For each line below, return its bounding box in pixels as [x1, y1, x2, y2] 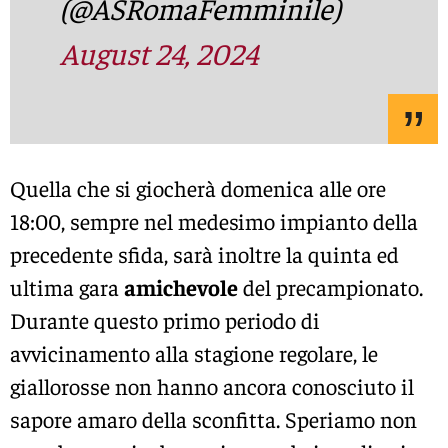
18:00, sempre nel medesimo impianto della [10, 206, 418, 235]
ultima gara [10, 272, 124, 301]
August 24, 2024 [60, 34, 258, 73]
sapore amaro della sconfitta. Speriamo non [10, 404, 417, 433]
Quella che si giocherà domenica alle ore [10, 173, 386, 202]
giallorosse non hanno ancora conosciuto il [10, 371, 414, 400]
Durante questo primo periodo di [10, 305, 320, 334]
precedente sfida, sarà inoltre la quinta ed [10, 239, 399, 268]
